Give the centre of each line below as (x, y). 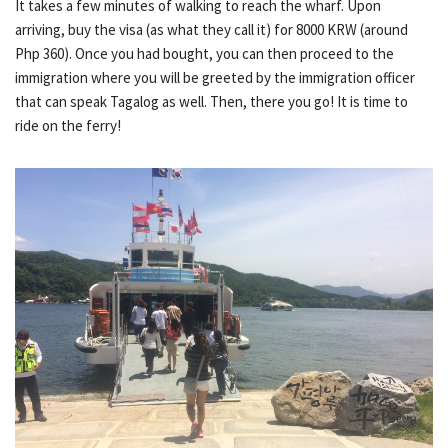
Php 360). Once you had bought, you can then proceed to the (204, 53)
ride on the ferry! (68, 125)
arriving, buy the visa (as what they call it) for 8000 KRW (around (211, 29)
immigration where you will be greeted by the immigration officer (215, 77)
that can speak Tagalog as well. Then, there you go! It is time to (211, 101)
